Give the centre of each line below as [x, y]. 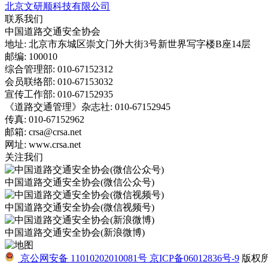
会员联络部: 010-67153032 [59, 81]
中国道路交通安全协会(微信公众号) [80, 182]
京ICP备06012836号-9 [194, 258]
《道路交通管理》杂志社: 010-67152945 [88, 106]
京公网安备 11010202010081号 [84, 258]
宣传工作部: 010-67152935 [59, 94]
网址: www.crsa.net [43, 144]
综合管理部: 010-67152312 [59, 69]
